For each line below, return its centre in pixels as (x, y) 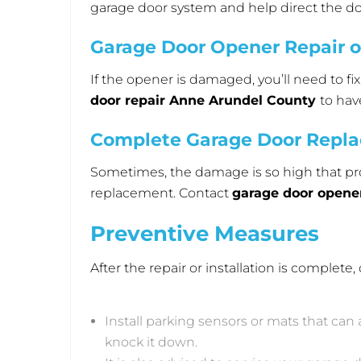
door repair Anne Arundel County (203, 101)
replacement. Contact (161, 193)
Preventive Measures (205, 234)
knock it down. (153, 342)
